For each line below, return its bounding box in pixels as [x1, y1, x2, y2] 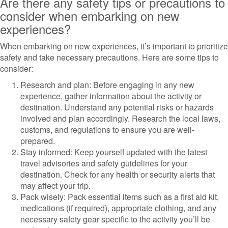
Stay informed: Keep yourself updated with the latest [20, 146, 207, 158]
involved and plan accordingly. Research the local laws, [20, 112, 220, 124]
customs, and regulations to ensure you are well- [20, 124, 194, 135]
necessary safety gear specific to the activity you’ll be [20, 213, 210, 225]
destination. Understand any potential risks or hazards [20, 101, 214, 113]
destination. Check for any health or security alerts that [20, 168, 215, 180]
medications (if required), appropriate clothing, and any [20, 202, 216, 214]
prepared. [20, 135, 55, 147]
